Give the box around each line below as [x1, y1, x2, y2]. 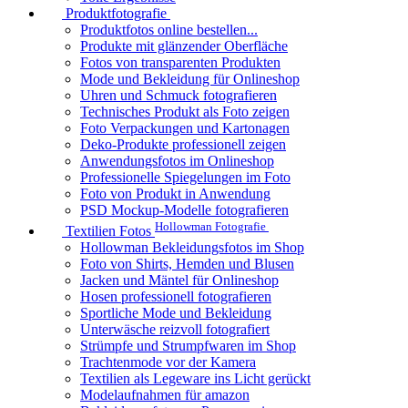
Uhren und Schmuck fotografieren [80, 87, 277, 104]
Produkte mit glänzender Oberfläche [80, 38, 288, 55]
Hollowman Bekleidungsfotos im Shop [80, 239, 304, 255]
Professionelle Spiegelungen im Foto [80, 169, 291, 186]
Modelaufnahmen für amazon [80, 386, 250, 403]
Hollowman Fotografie [155, 219, 269, 233]
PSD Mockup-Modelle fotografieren [80, 202, 289, 219]
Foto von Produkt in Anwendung [80, 186, 270, 202]
